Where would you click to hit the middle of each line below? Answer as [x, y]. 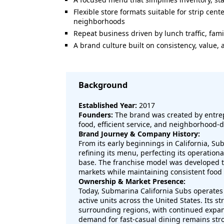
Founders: [96, 115]
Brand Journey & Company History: [139, 134]
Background [103, 85]
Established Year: [108, 105]
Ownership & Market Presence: [132, 181]
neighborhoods [99, 21]
